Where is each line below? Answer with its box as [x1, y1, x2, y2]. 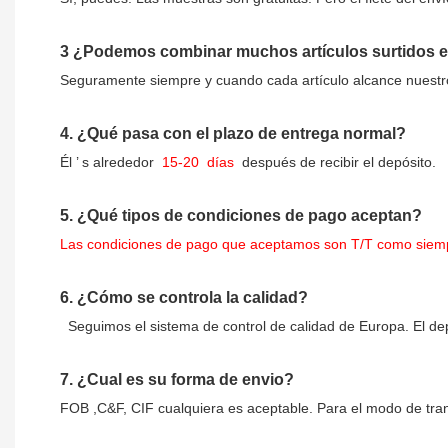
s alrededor [78, 154, 158, 171]
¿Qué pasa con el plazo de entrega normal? [77, 125, 406, 143]
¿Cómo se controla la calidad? [77, 289, 308, 307]
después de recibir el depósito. [238, 154, 436, 171]
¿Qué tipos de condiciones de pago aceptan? [77, 207, 422, 225]
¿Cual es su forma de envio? [77, 371, 294, 389]
